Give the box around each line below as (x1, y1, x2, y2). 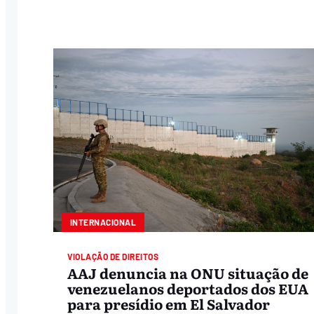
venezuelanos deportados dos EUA (67, 277, 309, 299)
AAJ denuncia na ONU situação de (67, 261, 309, 283)
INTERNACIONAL (69, 217, 136, 228)
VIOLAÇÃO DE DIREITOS (67, 252, 159, 262)
